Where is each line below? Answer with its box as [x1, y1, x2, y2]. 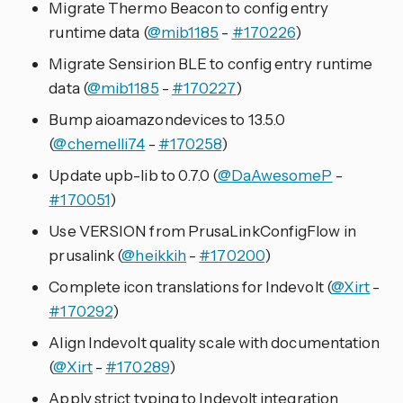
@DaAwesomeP [217, 166, 333, 185]
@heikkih [121, 246, 187, 265]
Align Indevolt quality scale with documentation [49, 333, 381, 353]
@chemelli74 [53, 134, 146, 154]
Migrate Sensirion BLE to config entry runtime [49, 54, 373, 74]
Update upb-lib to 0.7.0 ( [49, 166, 218, 185]
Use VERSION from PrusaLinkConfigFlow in [49, 221, 356, 241]
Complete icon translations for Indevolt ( [49, 277, 331, 297]
